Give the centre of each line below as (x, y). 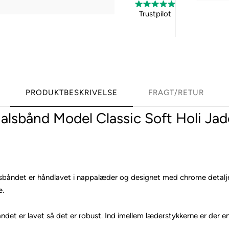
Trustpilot (155, 14)
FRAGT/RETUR (176, 93)
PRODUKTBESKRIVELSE (71, 93)
